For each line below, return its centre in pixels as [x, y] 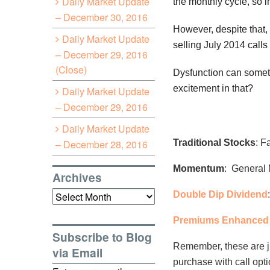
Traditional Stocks [214, 142]
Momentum [199, 168]
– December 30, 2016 [102, 17]
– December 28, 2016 [102, 144]
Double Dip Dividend [220, 194]
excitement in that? [213, 88]
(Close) [71, 69]
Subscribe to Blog [102, 237]
